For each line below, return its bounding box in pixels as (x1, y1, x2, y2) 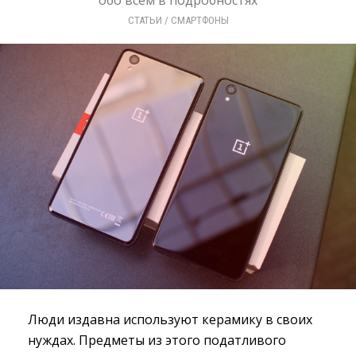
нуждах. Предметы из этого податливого (28, 331, 286, 350)
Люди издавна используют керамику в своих (28, 311, 312, 329)
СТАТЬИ (127, 14, 162, 26)
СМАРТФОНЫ (170, 14, 229, 26)
